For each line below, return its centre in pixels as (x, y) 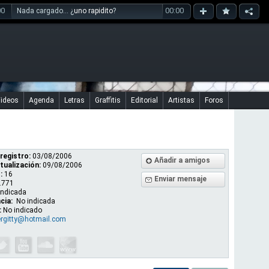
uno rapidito (93, 11)
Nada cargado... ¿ (45, 11)
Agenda (41, 100)
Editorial (144, 100)
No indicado (23, 210)
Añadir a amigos (182, 160)
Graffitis (108, 100)
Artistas (181, 100)
